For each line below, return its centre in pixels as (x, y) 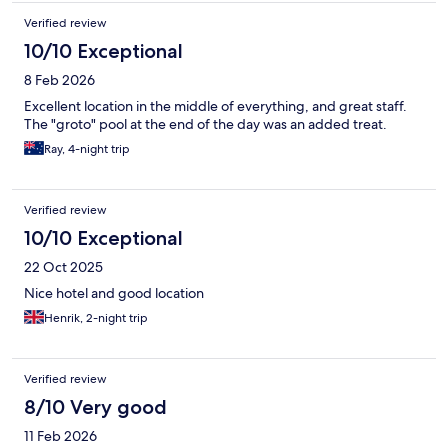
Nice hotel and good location (114, 292)
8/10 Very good (95, 406)
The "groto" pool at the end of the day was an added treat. (205, 123)
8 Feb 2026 (59, 79)
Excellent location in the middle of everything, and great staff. (215, 105)
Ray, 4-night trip (87, 148)
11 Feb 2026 (60, 435)
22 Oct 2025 (63, 266)
